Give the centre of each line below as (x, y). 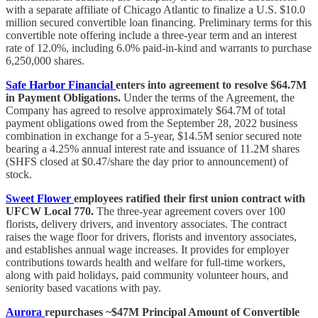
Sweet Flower (40, 198)
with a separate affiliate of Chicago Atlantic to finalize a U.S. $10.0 (155, 9)
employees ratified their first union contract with (190, 198)
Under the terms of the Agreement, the (208, 97)
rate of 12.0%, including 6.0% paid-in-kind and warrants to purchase (159, 48)
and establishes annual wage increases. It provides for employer (147, 249)
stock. (19, 174)
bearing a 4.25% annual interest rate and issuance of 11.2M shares (153, 148)
